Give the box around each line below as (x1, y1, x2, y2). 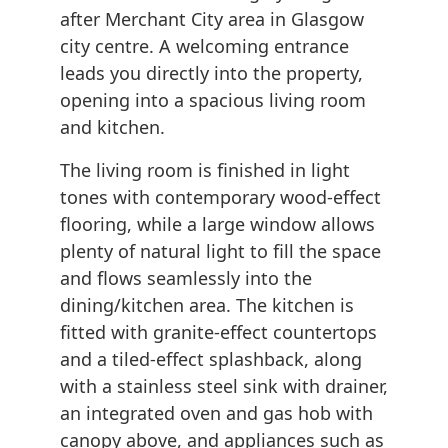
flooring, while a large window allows (60, 212, 375, 237)
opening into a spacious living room (60, 88, 366, 113)
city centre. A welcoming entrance (60, 34, 349, 59)
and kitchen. (60, 115, 165, 140)
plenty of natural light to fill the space (60, 239, 381, 264)
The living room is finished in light (60, 158, 350, 183)
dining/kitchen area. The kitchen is (60, 293, 354, 318)
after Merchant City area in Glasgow (60, 7, 364, 32)
